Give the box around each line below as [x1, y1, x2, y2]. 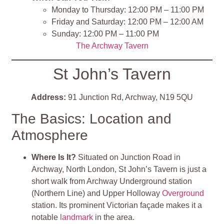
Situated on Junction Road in [78, 153, 181, 162]
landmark [60, 213, 93, 222]
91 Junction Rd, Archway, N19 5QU [66, 92, 193, 101]
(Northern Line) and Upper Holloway [31, 189, 162, 198]
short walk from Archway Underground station [31, 177, 192, 186]
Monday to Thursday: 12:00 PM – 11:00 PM [51, 5, 204, 14]
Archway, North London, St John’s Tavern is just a [31, 165, 207, 174]
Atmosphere [11, 127, 88, 143]
